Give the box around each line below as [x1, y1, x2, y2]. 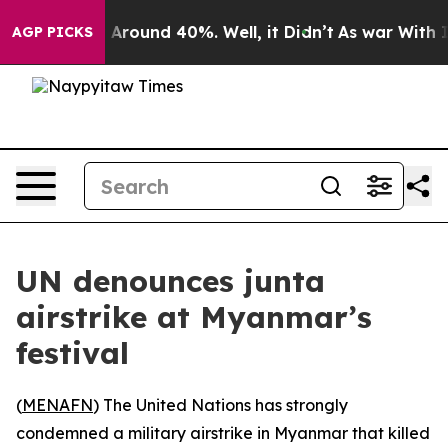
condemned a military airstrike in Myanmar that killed [16, 423, 430, 443]
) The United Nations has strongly [93, 395, 348, 415]
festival [16, 334, 129, 372]
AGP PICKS [12, 23, 93, 41]
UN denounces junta [16, 262, 325, 300]
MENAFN [22, 395, 93, 415]
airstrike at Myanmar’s [16, 298, 372, 336]
